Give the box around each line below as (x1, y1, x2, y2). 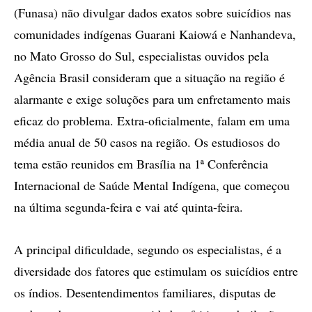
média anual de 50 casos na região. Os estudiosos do (14, 134, 280, 150)
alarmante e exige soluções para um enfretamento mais (14, 91, 290, 107)
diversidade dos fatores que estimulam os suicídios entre (14, 263, 298, 279)
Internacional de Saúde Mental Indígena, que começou (14, 177, 290, 194)
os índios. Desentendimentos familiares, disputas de (14, 284, 276, 301)
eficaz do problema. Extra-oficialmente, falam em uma (14, 112, 290, 129)
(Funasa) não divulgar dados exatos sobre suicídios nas (14, 4, 291, 21)
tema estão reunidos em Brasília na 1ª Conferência (14, 155, 268, 172)
